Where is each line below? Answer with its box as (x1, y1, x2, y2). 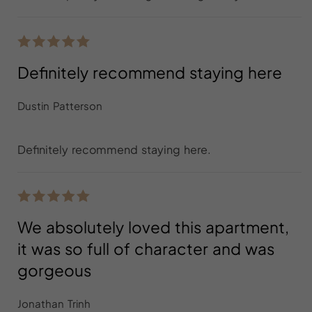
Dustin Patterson (17, 98, 102, 112)
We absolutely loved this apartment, (17, 217, 289, 237)
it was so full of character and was (17, 239, 274, 258)
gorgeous (17, 260, 91, 280)
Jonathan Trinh (17, 297, 91, 310)
